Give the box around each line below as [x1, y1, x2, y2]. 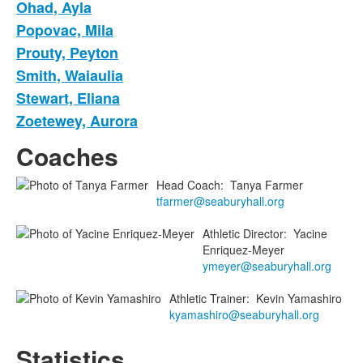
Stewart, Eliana [16, 87, 120, 109]
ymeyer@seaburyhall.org [203, 257, 331, 274]
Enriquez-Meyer [203, 241, 284, 258]
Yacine [293, 224, 327, 241]
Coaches [16, 138, 118, 173]
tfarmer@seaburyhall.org [156, 192, 284, 209]
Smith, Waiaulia [16, 64, 123, 86]
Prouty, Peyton [16, 41, 118, 63]
